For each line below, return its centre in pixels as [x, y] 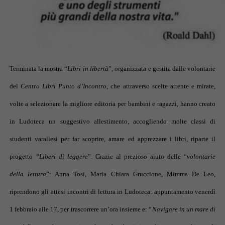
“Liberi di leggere [62, 156]
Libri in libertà [88, 68]
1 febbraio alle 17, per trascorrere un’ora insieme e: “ [81, 209]
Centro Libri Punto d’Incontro [64, 86]
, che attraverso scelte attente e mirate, [161, 86]
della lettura [28, 174]
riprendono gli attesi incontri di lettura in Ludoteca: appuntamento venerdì [113, 191]
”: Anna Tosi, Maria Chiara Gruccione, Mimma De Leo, [131, 174]
